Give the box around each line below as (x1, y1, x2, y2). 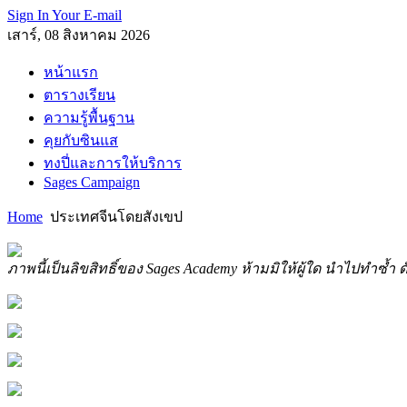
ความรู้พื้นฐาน (44, 110, 134, 125)
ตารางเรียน (44, 87, 115, 103)
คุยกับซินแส (44, 133, 118, 148)
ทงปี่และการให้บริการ (44, 155, 182, 171)
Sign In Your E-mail (7, 7, 122, 23)
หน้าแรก (44, 65, 98, 80)
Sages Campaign (44, 174, 140, 190)
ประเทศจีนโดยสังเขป (46, 209, 183, 224)
